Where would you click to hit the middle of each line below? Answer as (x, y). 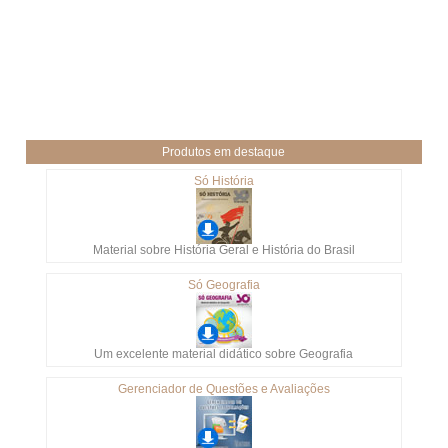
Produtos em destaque (224, 152)
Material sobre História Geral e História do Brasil (223, 250)
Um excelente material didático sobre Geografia (224, 354)
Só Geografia (223, 285)
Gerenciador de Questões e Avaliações (223, 389)
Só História (223, 181)
